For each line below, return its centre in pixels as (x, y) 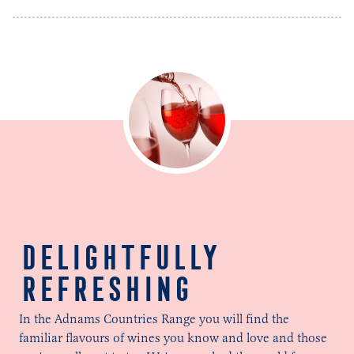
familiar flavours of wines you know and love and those (173, 338)
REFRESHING (105, 289)
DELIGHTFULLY (118, 258)
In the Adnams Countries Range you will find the (154, 319)
